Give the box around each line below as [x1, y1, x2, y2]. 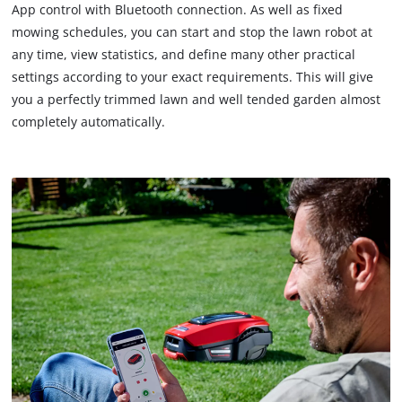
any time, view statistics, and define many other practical [12, 46, 356, 64]
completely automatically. [12, 113, 166, 131]
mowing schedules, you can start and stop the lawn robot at [12, 23, 373, 41]
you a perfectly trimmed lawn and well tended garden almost [12, 91, 381, 109]
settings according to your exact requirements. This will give [12, 68, 374, 86]
